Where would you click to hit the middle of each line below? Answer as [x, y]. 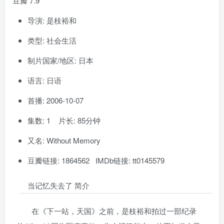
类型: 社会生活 [52, 40]
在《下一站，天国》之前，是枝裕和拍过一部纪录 [114, 210]
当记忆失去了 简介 [58, 185]
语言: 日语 [44, 80]
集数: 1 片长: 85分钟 [64, 120]
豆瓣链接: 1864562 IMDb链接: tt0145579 [96, 160]
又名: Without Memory [64, 140]
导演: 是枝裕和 [52, 20]
